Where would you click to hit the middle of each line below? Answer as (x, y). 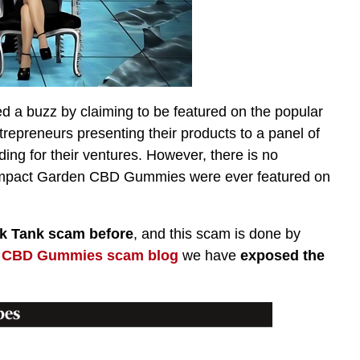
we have (209, 256)
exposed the (282, 256)
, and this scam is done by (217, 234)
